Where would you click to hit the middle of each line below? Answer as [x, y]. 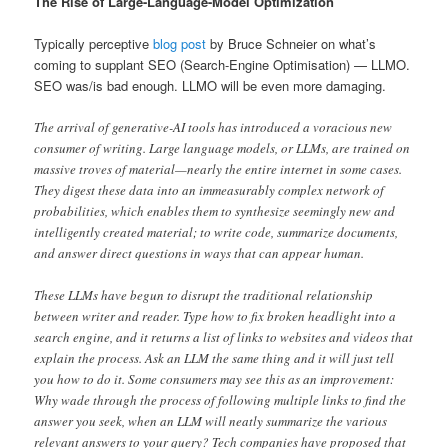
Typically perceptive [94, 44]
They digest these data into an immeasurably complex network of [209, 190]
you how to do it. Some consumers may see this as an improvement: [214, 379]
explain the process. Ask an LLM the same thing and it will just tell [214, 358]
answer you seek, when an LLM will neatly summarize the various [211, 421]
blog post [180, 44]
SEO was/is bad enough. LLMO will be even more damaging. [210, 86]
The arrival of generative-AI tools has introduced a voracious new [213, 127]
